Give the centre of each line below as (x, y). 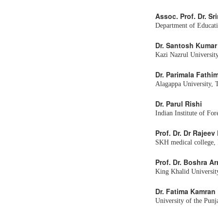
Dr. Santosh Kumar (186, 45)
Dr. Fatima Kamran (185, 191)
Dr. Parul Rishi (179, 104)
